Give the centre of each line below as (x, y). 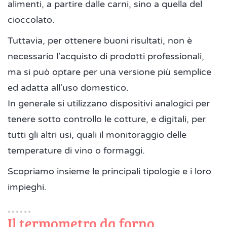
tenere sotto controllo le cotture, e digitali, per (107, 119)
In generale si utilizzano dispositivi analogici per (109, 104)
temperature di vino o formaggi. (76, 151)
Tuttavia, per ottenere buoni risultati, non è (100, 41)
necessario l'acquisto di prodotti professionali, (106, 56)
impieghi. (27, 187)
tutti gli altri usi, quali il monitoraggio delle (97, 135)
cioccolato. (31, 20)
